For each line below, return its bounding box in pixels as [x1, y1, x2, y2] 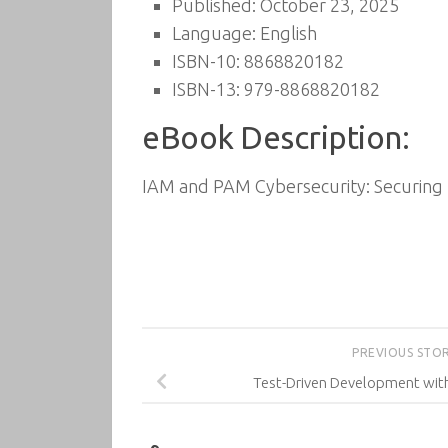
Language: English [172, 23, 317, 43]
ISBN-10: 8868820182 [172, 51, 344, 71]
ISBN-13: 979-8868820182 [172, 79, 380, 99]
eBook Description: [142, 120, 409, 155]
